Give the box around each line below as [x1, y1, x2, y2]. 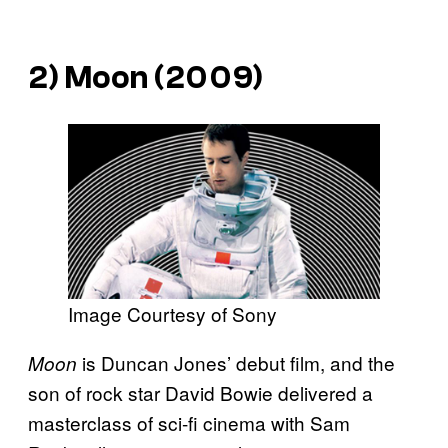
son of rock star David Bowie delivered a [28, 379, 373, 407]
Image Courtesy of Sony [68, 300, 277, 328]
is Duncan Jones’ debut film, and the [77, 349, 395, 377]
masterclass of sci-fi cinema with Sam [28, 409, 350, 437]
